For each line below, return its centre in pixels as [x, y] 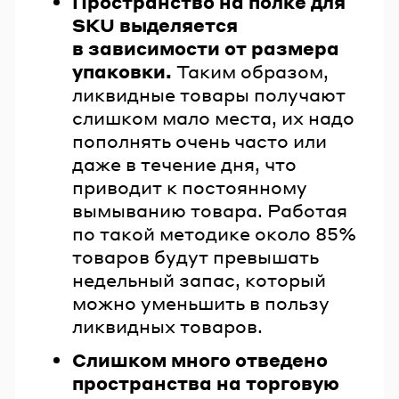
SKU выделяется [155, 25]
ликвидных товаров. [167, 326]
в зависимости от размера [206, 49]
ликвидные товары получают [209, 95]
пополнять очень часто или [199, 141]
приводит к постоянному [190, 187]
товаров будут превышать [195, 257]
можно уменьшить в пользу [201, 303]
